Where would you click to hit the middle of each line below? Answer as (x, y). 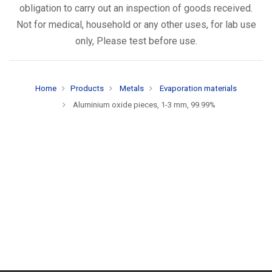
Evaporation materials (197, 88)
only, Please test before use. (136, 41)
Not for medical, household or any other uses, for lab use (136, 25)
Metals (131, 88)
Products (87, 88)
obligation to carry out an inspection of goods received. (136, 8)
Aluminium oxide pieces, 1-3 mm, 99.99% (143, 104)
